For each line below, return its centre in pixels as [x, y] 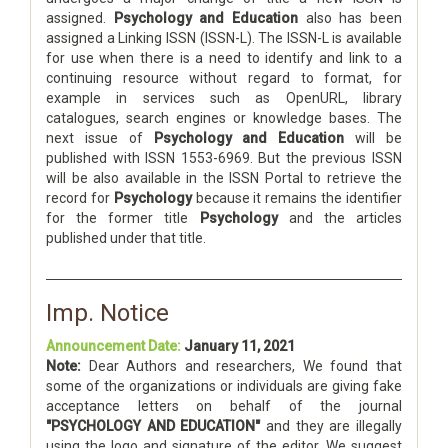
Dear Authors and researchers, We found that [241, 366]
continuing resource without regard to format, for [224, 78]
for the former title [123, 218]
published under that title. [126, 238]
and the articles [340, 218]
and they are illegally [331, 426]
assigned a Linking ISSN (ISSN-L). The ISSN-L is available [224, 38]
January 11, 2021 [239, 346]
